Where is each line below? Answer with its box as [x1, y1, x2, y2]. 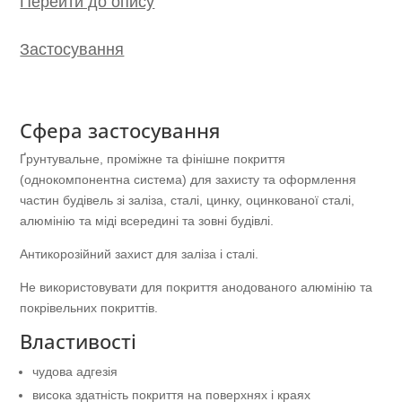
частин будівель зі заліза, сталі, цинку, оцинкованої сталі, [20, 192, 355, 207]
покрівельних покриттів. [20, 300, 159, 315]
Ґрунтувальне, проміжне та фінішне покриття [20, 151, 286, 166]
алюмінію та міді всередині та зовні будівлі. [20, 213, 275, 228]
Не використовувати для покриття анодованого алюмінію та [20, 279, 373, 294]
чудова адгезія [32, 363, 118, 379]
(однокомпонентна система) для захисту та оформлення [20, 171, 357, 187]
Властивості [20, 327, 137, 354]
